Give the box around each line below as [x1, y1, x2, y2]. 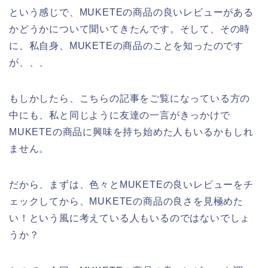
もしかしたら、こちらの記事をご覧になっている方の [9, 93, 251, 103]
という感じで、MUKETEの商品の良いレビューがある [9, 7, 254, 17]
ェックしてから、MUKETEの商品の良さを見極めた [9, 196, 243, 206]
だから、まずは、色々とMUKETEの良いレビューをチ [9, 179, 254, 190]
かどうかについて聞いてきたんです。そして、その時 [9, 23, 251, 34]
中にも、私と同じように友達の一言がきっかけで [9, 109, 230, 120]
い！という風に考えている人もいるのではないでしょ [9, 212, 251, 223]
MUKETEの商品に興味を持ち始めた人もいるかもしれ [9, 126, 254, 137]
